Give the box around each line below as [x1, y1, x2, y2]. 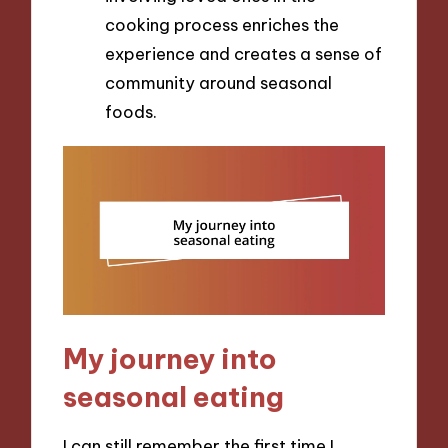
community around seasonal [105, 71, 332, 93]
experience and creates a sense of [105, 42, 382, 64]
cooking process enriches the [105, 13, 339, 35]
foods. [105, 100, 157, 122]
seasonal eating [63, 378, 285, 414]
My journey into [63, 340, 278, 376]
